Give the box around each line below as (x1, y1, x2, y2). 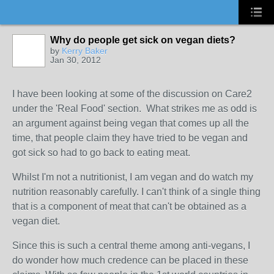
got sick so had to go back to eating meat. (12, 147, 190, 158)
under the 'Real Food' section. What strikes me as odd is (12, 103, 257, 114)
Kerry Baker (62, 46, 108, 56)
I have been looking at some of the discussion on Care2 (12, 89, 252, 99)
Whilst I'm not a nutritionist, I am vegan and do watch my (12, 172, 253, 182)
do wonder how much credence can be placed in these (12, 255, 248, 265)
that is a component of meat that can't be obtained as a (12, 201, 246, 212)
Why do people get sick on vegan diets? (50, 35, 235, 45)
